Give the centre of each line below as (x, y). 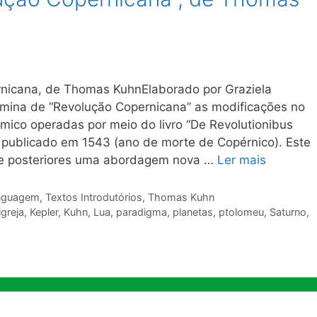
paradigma (141, 212)
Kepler (44, 212)
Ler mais (242, 160)
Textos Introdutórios (93, 197)
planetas (192, 212)
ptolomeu (241, 212)
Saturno (288, 212)
